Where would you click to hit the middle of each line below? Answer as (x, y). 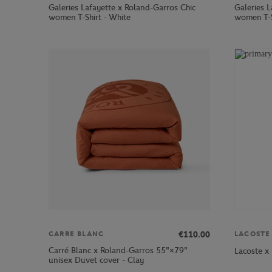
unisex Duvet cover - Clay (96, 260)
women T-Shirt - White (90, 18)
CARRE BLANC (76, 234)
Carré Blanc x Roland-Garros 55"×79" (118, 250)
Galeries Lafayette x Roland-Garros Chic (122, 8)
